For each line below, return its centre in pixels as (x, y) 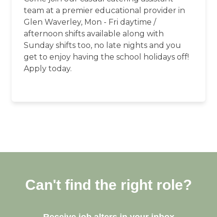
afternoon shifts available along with (94, 34)
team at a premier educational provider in (104, 11)
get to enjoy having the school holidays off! (106, 57)
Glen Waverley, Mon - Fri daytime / (90, 22)
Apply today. (48, 69)
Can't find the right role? (108, 185)
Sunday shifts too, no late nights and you (102, 46)
